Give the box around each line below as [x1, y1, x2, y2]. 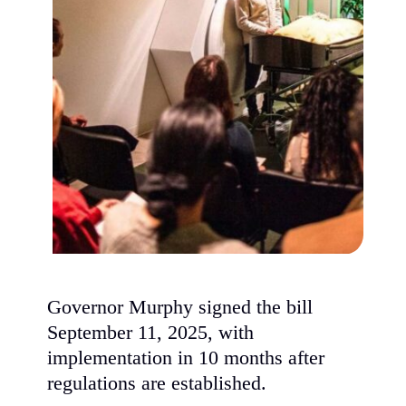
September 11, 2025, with [47, 321, 255, 343]
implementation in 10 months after [47, 346, 325, 369]
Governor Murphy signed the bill [47, 295, 314, 318]
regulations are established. [47, 372, 267, 394]
